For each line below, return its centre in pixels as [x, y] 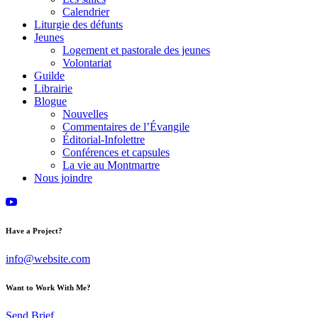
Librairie [53, 89]
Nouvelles [85, 114]
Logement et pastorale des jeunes [136, 50]
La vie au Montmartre [111, 165]
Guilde [49, 76]
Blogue [50, 102]
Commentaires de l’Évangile [126, 127]
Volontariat [87, 63]
